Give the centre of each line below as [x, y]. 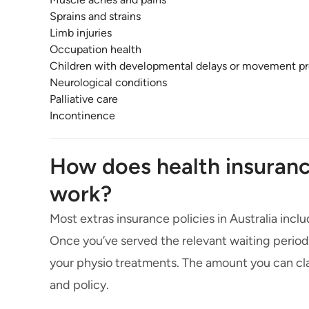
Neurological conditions [108, 83]
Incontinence [82, 116]
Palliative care [84, 99]
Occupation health [96, 50]
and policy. [79, 285]
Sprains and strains [95, 17]
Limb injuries [81, 33]
